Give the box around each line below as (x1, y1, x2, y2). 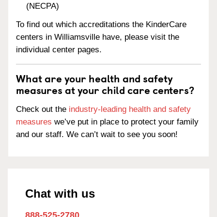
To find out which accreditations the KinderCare (16, 20, 186, 30)
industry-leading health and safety (69, 105, 191, 114)
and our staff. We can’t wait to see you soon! (16, 130, 178, 139)
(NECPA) (26, 1, 60, 11)
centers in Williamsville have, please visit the (16, 32, 179, 42)
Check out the (16, 105, 69, 114)
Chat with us (25, 187, 95, 200)
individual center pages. (16, 45, 102, 55)
